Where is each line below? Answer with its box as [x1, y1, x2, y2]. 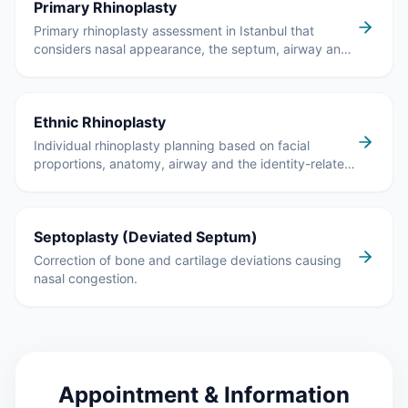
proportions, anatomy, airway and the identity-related [34, 156, 352, 171]
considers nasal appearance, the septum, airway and [34, 41, 349, 56]
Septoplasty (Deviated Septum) [34, 228, 258, 246]
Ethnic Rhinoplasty [34, 113, 166, 131]
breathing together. [34, 59, 148, 75]
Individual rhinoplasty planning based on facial [34, 138, 310, 153]
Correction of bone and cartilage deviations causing [34, 252, 342, 268]
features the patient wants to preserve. [34, 174, 266, 189]
